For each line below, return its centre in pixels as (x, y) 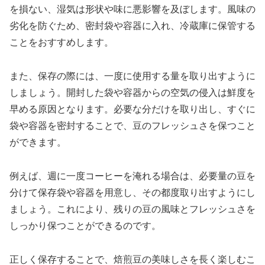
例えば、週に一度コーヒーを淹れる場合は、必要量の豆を (132, 176)
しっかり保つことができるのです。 (85, 225)
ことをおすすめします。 (62, 43)
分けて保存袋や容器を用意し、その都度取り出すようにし (132, 192)
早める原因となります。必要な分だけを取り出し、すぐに (132, 109)
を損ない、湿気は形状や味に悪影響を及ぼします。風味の (132, 9)
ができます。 (38, 143)
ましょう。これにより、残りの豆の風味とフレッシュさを (132, 209)
